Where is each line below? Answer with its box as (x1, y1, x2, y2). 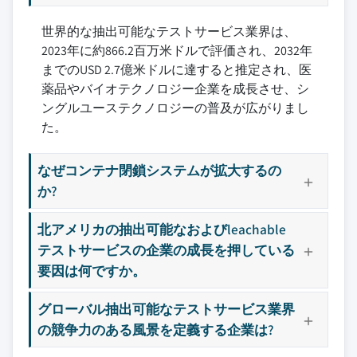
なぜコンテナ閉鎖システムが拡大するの (37, 161, 281, 179)
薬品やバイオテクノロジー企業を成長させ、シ (41, 80, 309, 97)
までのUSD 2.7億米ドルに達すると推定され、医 (41, 61, 312, 78)
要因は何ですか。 (37, 261, 146, 280)
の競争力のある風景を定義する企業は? (37, 320, 274, 339)
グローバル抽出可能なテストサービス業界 (37, 300, 295, 318)
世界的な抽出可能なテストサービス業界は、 (41, 23, 296, 40)
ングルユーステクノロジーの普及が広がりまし (41, 100, 309, 116)
